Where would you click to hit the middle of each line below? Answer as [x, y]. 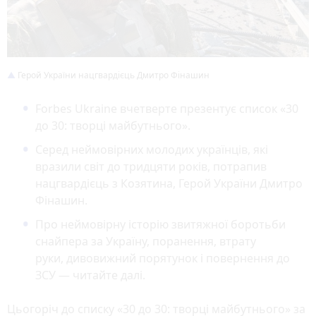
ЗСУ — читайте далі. [90, 275]
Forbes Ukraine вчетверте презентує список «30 [167, 108]
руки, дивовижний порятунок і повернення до [163, 258]
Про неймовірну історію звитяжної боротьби [160, 224]
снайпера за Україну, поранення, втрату [146, 241]
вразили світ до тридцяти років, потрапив [151, 166]
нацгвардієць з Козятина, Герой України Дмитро [169, 183]
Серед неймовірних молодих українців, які [152, 149]
